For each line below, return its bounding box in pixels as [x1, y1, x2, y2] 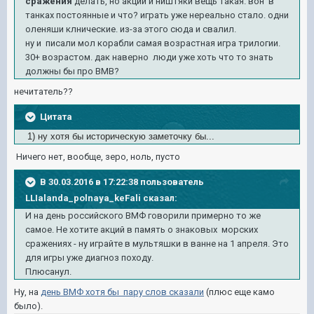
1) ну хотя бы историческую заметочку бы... [27, 131, 214, 142]
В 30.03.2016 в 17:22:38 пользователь [40, 176, 204, 187]
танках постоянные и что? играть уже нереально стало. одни [25, 10, 289, 20]
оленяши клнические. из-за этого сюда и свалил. [25, 24, 236, 34]
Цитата [38, 111, 72, 122]
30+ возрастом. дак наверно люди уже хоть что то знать [25, 52, 273, 62]
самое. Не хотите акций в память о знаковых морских [25, 224, 258, 235]
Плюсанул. [25, 266, 74, 277]
